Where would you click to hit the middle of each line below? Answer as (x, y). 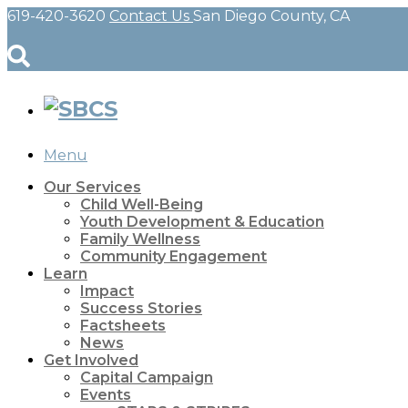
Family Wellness (140, 239)
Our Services (92, 187)
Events (106, 394)
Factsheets (123, 325)
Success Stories (141, 308)
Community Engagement (173, 256)
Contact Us (151, 16)
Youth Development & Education (202, 221)
